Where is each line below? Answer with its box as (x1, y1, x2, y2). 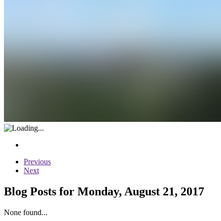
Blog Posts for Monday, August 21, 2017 (4, 184, 204, 198)
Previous (24, 157, 51, 166)
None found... (4, 208, 47, 217)
